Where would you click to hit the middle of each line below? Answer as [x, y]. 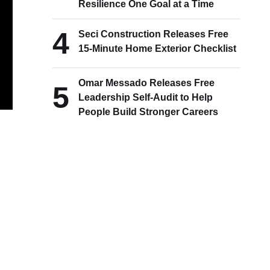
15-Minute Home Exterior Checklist [158, 49]
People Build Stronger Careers [149, 112]
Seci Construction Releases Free [154, 34]
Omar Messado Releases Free [147, 83]
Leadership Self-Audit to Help [146, 97]
